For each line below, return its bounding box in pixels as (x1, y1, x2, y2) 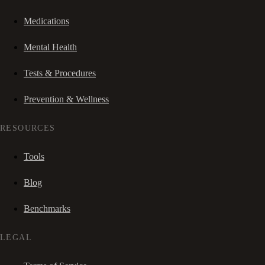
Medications (24, 15, 69, 26)
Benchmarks (24, 203, 70, 214)
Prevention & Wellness (24, 93, 109, 104)
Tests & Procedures (24, 67, 96, 78)
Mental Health (24, 41, 77, 52)
